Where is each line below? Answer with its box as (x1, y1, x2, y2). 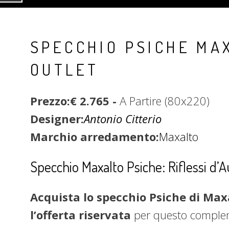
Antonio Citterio (84, 111, 162, 126)
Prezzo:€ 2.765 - (30, 93, 120, 108)
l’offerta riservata (30, 207, 134, 222)
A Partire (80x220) (120, 93, 210, 108)
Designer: (30, 111, 84, 126)
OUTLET (30, 59, 99, 80)
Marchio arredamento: (30, 129, 159, 144)
